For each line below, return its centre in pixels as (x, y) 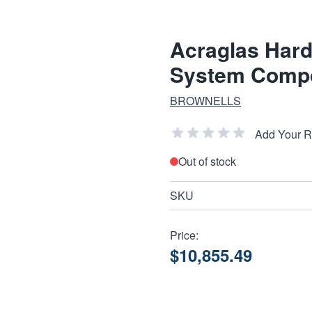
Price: (184, 235)
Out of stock (207, 161)
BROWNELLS (205, 101)
